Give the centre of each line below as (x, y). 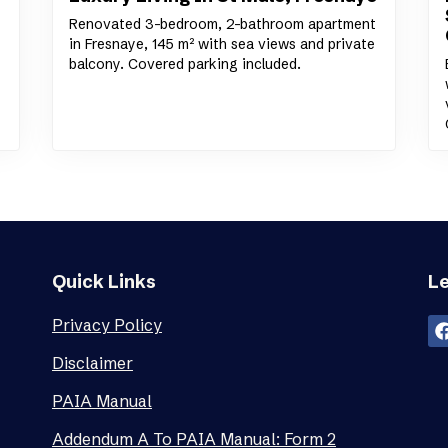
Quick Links (103, 281)
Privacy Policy (106, 324)
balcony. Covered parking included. (184, 63)
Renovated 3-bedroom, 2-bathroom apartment (222, 23)
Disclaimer (92, 362)
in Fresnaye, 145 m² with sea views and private (221, 43)
